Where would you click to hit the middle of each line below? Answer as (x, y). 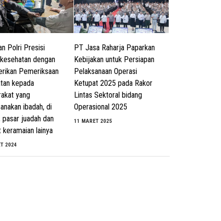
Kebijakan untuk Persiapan (114, 60)
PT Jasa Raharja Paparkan (115, 48)
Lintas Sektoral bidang (108, 95)
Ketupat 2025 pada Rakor (113, 83)
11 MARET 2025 (93, 121)
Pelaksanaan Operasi (106, 72)
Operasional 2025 (101, 107)
